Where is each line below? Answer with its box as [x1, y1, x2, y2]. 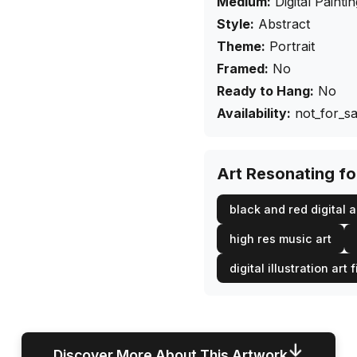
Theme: [217, 38, 265, 54]
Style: [217, 16, 254, 32]
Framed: [217, 61, 269, 76]
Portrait [269, 38, 315, 54]
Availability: [217, 105, 291, 121]
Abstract [258, 16, 310, 32]
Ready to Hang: [217, 83, 314, 99]
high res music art [229, 232, 331, 245]
